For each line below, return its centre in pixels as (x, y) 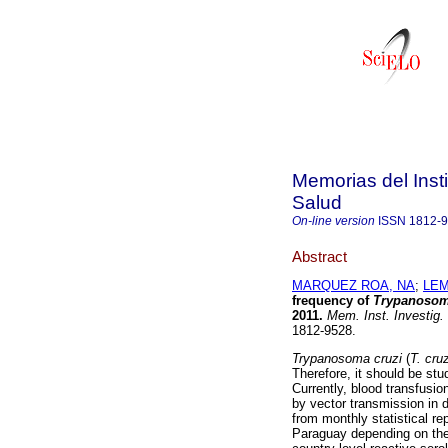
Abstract (319, 256)
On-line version (333, 221)
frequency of (332, 301)
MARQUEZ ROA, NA (353, 286)
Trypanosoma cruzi (347, 359)
